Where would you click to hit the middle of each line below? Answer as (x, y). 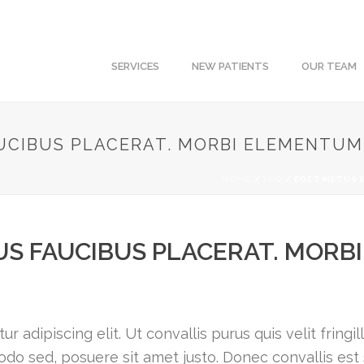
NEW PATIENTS (231, 66)
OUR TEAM (329, 66)
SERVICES (136, 66)
